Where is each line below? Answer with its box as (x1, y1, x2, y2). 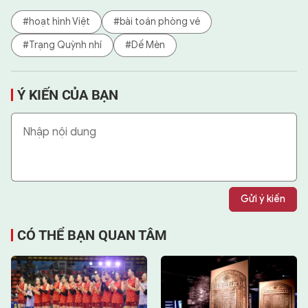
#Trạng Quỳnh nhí (23, 39, 102, 52)
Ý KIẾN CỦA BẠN (17, 86, 119, 103)
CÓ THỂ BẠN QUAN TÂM (17, 226, 167, 243)
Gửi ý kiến (241, 193, 285, 206)
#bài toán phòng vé (113, 16, 200, 28)
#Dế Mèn (125, 39, 165, 52)
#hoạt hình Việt (23, 16, 90, 28)
